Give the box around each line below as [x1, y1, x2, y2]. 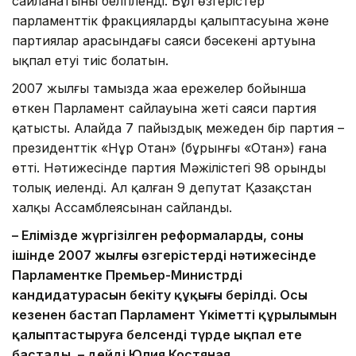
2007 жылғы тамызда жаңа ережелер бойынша [12, 80, 306, 97]
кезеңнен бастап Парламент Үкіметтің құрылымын [12, 307, 337, 323]
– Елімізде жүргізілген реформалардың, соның [12, 227, 304, 244]
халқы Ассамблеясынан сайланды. [12, 199, 232, 216]
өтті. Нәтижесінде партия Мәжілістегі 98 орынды [12, 160, 326, 176]
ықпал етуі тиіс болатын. [12, 52, 168, 69]
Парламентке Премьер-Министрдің [12, 267, 242, 284]
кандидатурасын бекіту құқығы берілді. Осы [12, 287, 308, 304]
